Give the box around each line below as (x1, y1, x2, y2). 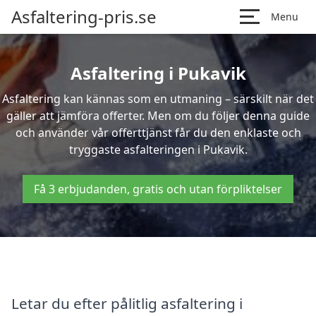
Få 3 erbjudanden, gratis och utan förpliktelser (34, 181, 282, 197)
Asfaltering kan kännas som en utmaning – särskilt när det (2, 91, 314, 107)
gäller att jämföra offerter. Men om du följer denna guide (6, 108, 310, 123)
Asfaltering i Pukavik (70, 61, 246, 85)
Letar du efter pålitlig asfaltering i (11, 293, 243, 313)
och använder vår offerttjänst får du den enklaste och (15, 125, 301, 140)
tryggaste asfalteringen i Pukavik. (68, 142, 248, 157)
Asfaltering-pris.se (11, 5, 157, 28)
